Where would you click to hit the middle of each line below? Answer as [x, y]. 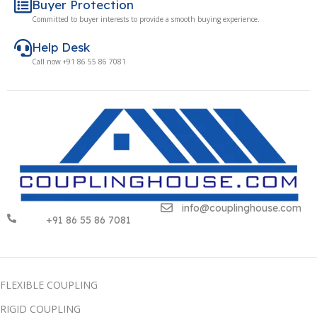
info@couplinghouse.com [241, 208]
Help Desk [61, 47]
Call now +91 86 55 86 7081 [79, 62]
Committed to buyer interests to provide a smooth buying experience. [146, 19]
